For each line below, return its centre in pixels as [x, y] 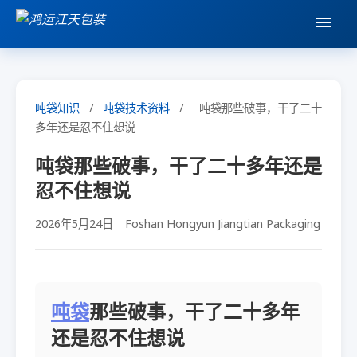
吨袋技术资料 [136, 108]
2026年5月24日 [74, 224]
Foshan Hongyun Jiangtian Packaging [223, 224]
